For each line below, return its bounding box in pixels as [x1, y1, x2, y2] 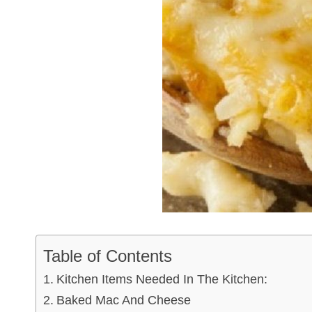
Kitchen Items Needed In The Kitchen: [56, 272, 267, 287]
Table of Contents [43, 246, 172, 265]
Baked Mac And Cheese [56, 293, 191, 308]
